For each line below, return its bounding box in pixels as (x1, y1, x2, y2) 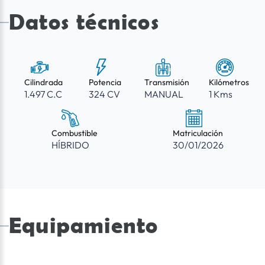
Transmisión (144, 77, 190, 88)
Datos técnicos (9, 9, 160, 35)
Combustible (51, 128, 98, 139)
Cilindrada (24, 77, 63, 88)
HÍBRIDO (51, 139, 89, 151)
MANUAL (144, 88, 184, 101)
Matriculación (172, 128, 223, 139)
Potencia (89, 77, 122, 88)
